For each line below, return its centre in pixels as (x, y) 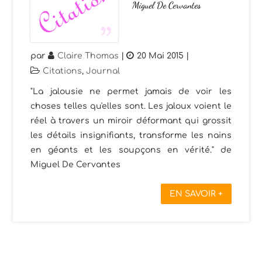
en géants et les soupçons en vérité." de (131, 150)
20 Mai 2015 (161, 56)
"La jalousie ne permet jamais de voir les (131, 91)
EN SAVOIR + (196, 194)
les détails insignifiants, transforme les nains (131, 135)
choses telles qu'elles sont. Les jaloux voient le (131, 106)
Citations (63, 71)
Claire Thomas (88, 56)
